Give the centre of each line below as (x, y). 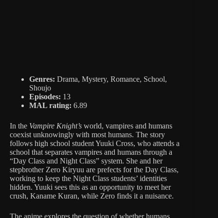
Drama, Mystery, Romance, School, (111, 79)
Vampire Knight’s (55, 126)
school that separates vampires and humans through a (91, 152)
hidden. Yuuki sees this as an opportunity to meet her (90, 187)
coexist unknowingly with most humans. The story (87, 134)
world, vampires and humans (127, 126)
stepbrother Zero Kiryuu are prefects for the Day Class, (94, 169)
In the (19, 126)
